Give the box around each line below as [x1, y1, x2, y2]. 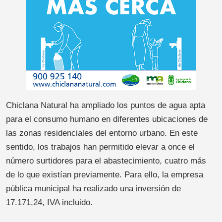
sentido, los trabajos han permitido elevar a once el [6, 142, 195, 152]
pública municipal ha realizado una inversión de [6, 184, 181, 194]
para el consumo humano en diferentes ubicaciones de [6, 114, 208, 124]
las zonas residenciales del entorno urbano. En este [6, 128, 198, 138]
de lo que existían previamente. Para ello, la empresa [6, 170, 203, 180]
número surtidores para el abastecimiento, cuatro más [6, 156, 206, 166]
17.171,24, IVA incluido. [6, 198, 93, 208]
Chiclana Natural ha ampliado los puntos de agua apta [6, 101, 205, 111]
